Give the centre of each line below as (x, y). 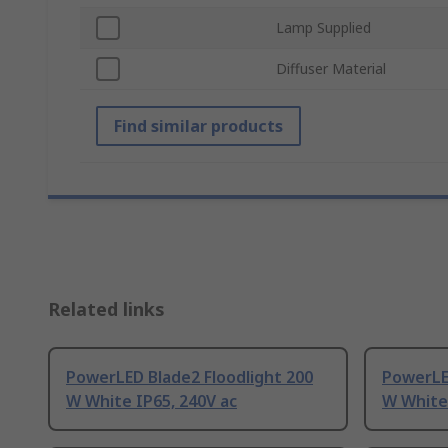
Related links (106, 309)
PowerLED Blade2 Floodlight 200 (189, 377)
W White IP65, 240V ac (151, 401)
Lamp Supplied (323, 28)
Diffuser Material (331, 69)
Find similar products (198, 126)
